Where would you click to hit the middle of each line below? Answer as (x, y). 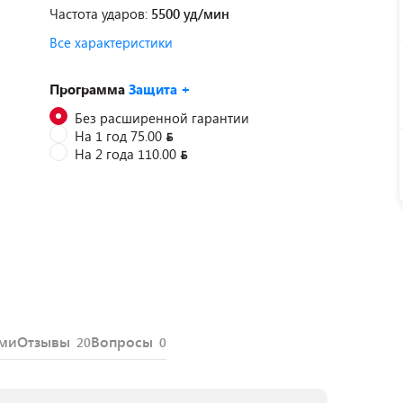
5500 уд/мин (190, 13)
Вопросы (124, 341)
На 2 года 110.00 (127, 153)
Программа (89, 89)
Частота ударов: (100, 13)
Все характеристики (111, 42)
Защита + (160, 89)
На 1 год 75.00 (120, 135)
